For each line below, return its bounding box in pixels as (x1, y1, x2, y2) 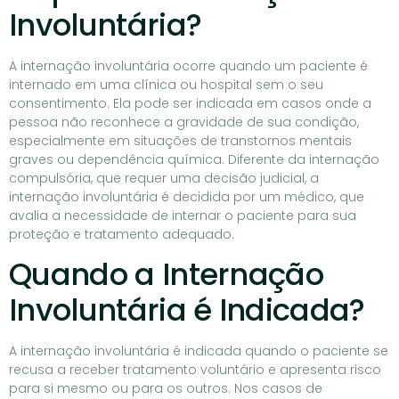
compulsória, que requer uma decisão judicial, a (9, 169, 319, 187)
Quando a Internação (9, 253, 324, 297)
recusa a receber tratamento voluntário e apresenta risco (9, 361, 381, 379)
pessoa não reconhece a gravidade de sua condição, (9, 113, 359, 131)
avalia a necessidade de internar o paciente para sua (9, 207, 356, 224)
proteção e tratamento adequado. (9, 225, 234, 243)
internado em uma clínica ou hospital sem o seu (9, 76, 323, 94)
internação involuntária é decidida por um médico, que (9, 188, 364, 206)
